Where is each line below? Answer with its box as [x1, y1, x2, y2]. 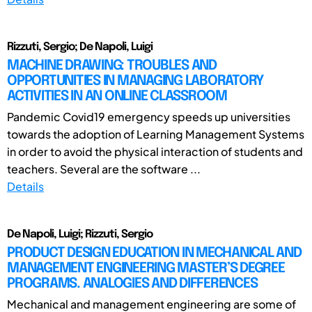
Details [7, 178, 44, 194]
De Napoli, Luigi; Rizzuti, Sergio [7, 228, 153, 240]
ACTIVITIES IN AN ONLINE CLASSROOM [7, 88, 227, 104]
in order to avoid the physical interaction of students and [7, 143, 303, 159]
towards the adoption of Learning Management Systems [7, 126, 304, 141]
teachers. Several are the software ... [7, 161, 201, 176]
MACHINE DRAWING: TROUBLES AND [7, 58, 217, 73]
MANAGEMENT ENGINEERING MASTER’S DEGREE [7, 260, 285, 276]
